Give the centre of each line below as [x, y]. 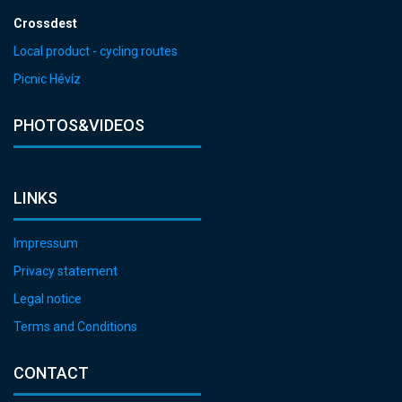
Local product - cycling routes [96, 52]
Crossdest [45, 24]
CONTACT [51, 373]
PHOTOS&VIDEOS [79, 126]
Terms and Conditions [75, 327]
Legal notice [48, 299]
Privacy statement [66, 271]
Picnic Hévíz [47, 79]
